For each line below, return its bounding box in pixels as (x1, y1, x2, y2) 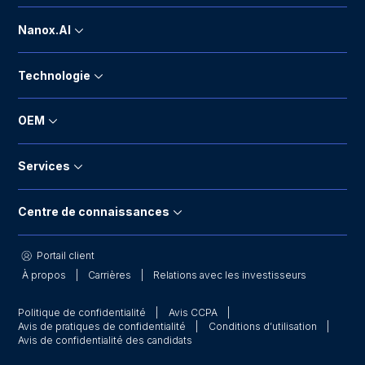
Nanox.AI (18, 22, 72, 37)
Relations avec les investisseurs (152, 269, 306, 281)
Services (18, 159, 71, 174)
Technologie (18, 68, 91, 82)
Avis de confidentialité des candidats (18, 333, 193, 346)
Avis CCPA (169, 306, 218, 319)
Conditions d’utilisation (209, 319, 318, 332)
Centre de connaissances (18, 204, 170, 219)
